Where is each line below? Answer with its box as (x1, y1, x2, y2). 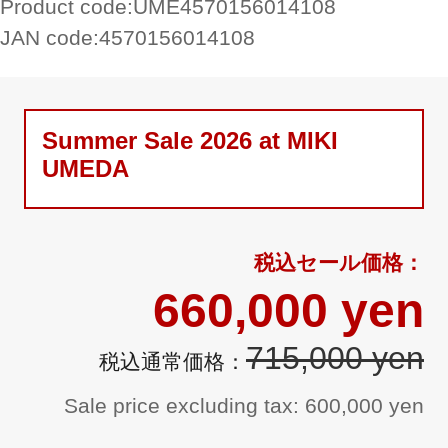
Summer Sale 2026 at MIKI (42, 127, 338, 155)
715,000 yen (246, 340, 424, 377)
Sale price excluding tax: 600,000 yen (64, 394, 424, 418)
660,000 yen (153, 284, 424, 338)
